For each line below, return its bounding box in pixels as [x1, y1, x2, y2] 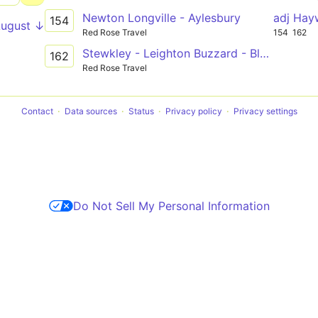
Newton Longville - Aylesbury [82, 11, 241, 25]
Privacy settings [233, 105, 297, 116]
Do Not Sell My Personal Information [72, 198, 270, 213]
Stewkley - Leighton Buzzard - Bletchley [259, 45, 269, 60]
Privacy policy [165, 105, 222, 116]
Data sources [64, 105, 117, 116]
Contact [21, 105, 53, 116]
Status [128, 105, 154, 116]
